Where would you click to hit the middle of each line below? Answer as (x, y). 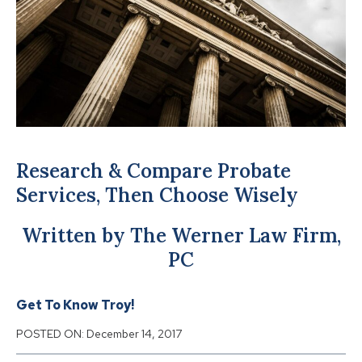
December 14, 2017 (134, 333)
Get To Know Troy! (75, 305)
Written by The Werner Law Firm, (181, 235)
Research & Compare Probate (154, 170)
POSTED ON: (51, 333)
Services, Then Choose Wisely (157, 195)
